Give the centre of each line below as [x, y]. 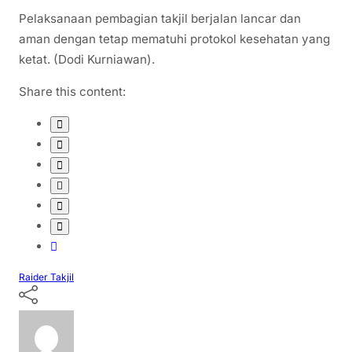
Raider [35, 277]
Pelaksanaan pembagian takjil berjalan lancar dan [160, 18]
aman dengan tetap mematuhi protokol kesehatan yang [174, 38]
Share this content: [72, 92]
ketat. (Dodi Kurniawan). [87, 59]
